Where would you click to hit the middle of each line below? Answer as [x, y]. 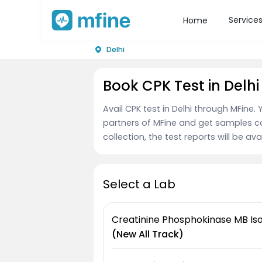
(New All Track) [147, 235]
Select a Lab [139, 185]
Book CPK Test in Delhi [181, 86]
